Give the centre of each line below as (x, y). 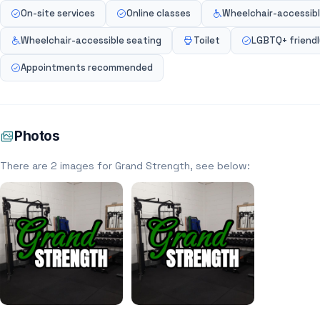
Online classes (159, 13)
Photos (37, 136)
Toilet (207, 40)
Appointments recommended (87, 67)
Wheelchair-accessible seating (91, 40)
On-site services (58, 13)
